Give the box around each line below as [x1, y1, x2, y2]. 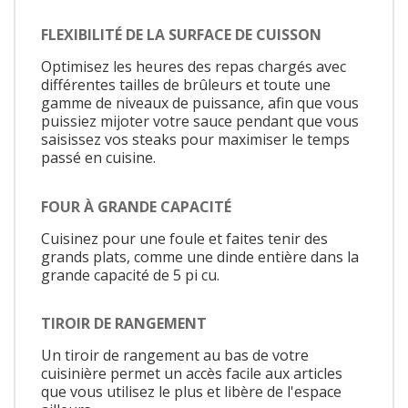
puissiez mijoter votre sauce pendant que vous [41, 111, 359, 132]
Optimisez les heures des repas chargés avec [41, 56, 346, 77]
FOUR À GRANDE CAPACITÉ [41, 196, 231, 217]
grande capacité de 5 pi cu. [41, 264, 219, 285]
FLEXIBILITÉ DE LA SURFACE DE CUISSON [41, 25, 321, 46]
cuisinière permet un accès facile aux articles [41, 363, 342, 384]
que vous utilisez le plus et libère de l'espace [41, 382, 342, 403]
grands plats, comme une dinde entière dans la [41, 246, 359, 267]
